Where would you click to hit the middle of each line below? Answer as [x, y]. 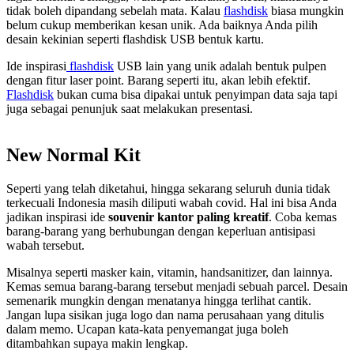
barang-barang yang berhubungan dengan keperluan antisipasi [161, 231]
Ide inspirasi [36, 66]
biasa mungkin [306, 10]
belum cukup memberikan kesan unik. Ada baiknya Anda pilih [162, 24]
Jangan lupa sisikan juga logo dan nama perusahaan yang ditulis [165, 314]
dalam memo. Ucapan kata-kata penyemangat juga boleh [147, 329]
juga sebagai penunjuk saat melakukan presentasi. [131, 108]
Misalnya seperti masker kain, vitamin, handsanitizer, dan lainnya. [169, 272]
